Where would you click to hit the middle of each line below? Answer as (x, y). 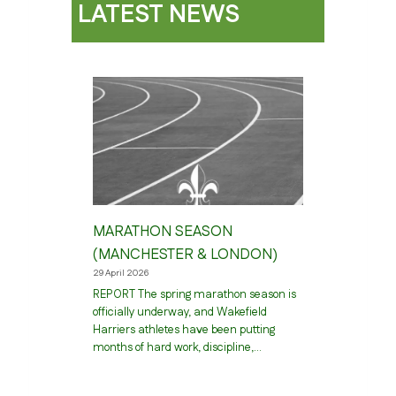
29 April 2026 (120, 273)
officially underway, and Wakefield (179, 312)
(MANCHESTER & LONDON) (185, 254)
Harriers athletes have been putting (183, 330)
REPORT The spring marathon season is (194, 295)
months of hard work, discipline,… (177, 348)
